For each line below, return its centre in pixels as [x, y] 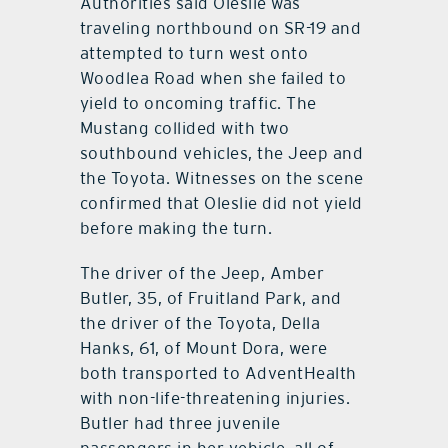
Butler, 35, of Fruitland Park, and [210, 298]
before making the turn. [176, 228]
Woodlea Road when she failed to [213, 78]
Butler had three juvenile [180, 423]
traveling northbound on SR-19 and [220, 28]
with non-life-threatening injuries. [215, 398]
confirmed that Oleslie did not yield [221, 203]
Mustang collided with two [184, 128]
